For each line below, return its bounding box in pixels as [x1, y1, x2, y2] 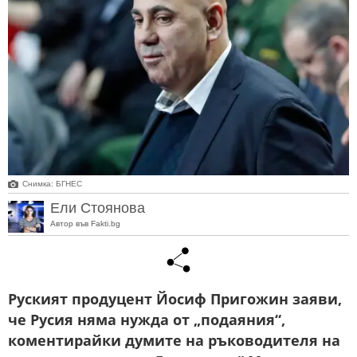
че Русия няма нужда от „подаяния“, [8, 310, 285, 330]
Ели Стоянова [50, 199, 145, 216]
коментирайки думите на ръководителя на [8, 331, 340, 351]
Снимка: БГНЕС [22, 179, 82, 189]
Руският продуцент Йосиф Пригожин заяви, [8, 289, 342, 309]
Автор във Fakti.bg [50, 218, 120, 228]
